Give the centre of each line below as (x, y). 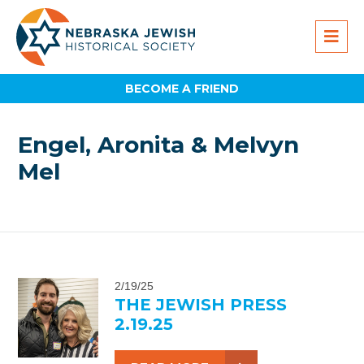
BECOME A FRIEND (182, 88)
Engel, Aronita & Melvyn (159, 145)
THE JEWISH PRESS (200, 304)
